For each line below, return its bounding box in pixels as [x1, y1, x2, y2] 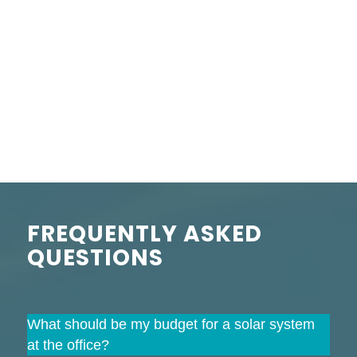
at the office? [26, 337, 109, 354]
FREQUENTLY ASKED [26, 218, 262, 250]
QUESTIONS [26, 242, 163, 274]
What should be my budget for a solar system [26, 316, 315, 333]
